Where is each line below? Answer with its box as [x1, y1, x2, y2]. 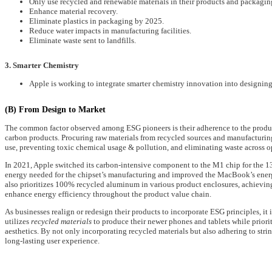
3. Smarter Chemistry [5, 61, 79, 70]
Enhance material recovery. [29, 7, 118, 16]
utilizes [5, 217, 31, 226]
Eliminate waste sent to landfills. [29, 36, 136, 46]
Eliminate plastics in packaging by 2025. [29, 16, 164, 26]
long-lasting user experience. [5, 236, 100, 246]
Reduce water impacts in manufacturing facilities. [29, 26, 191, 36]
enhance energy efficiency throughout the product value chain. [5, 189, 211, 199]
